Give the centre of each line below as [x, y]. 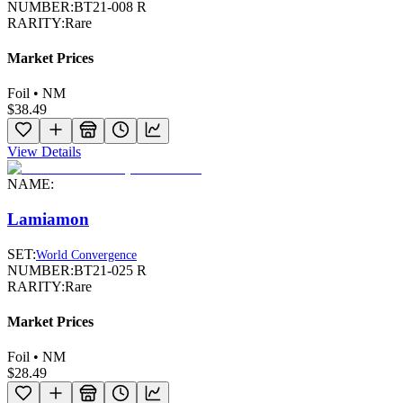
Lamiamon [48, 219]
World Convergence [86, 255]
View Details [44, 152]
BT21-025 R [110, 270]
